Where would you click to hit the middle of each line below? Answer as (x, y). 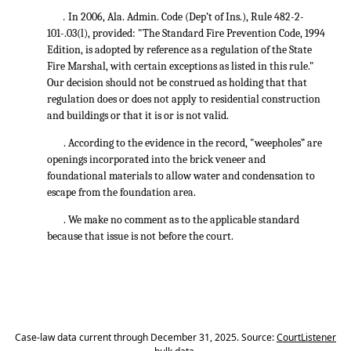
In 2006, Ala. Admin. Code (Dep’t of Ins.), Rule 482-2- (186, 17)
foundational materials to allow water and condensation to (181, 176)
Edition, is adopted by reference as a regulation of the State (179, 50)
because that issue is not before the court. (140, 236)
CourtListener (306, 337)
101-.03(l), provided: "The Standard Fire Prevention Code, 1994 (186, 33)
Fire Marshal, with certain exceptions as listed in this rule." (181, 66)
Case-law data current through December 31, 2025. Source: (146, 337)
